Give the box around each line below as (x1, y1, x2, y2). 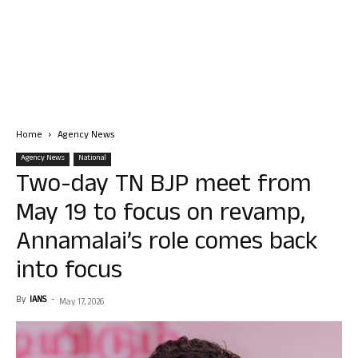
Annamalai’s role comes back (16, 223, 318, 265)
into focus (16, 252, 122, 294)
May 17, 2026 (59, 296, 104, 310)
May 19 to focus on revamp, (16, 194, 305, 237)
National (78, 152, 106, 165)
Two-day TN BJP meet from (16, 165, 312, 208)
